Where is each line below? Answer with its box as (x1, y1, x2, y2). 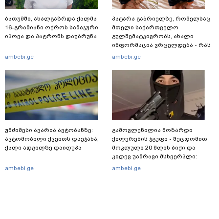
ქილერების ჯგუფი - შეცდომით (112, 135, 207, 142)
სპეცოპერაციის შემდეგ (112, 179, 186, 186)
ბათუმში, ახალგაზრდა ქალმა (5, 15, 97, 22)
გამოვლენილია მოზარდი (112, 126, 193, 133)
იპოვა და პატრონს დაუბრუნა (5, 32, 97, 40)
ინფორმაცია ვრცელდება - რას (112, 41, 211, 48)
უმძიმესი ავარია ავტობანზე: (5, 126, 93, 133)
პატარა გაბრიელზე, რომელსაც (112, 15, 211, 22)
